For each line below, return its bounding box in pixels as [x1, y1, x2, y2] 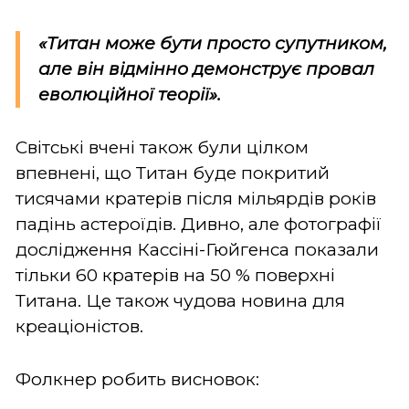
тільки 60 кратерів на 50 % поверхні [16, 264, 335, 286]
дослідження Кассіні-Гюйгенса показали [16, 238, 379, 260]
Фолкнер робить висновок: [16, 368, 259, 390]
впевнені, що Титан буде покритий [16, 162, 330, 184]
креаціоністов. [16, 315, 148, 337]
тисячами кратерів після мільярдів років [16, 187, 376, 209]
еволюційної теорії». [38, 83, 221, 105]
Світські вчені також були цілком [16, 136, 309, 158]
